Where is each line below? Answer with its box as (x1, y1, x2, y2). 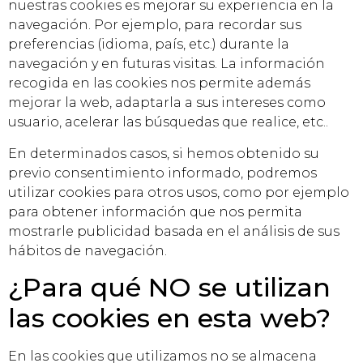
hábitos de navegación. (8, 242, 167, 258)
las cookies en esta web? (8, 301, 331, 334)
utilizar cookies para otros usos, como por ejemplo (8, 184, 349, 200)
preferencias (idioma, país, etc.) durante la (8, 36, 289, 53)
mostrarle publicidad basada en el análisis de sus (8, 223, 340, 239)
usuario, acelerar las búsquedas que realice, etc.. (8, 114, 328, 130)
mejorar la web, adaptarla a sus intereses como (8, 95, 326, 111)
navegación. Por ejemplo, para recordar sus (8, 17, 301, 33)
